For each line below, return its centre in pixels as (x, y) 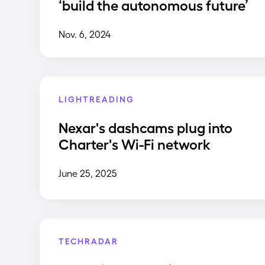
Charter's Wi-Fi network (135, 144)
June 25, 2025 (88, 173)
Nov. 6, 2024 (85, 34)
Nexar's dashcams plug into (146, 127)
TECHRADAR (89, 240)
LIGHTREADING (97, 99)
